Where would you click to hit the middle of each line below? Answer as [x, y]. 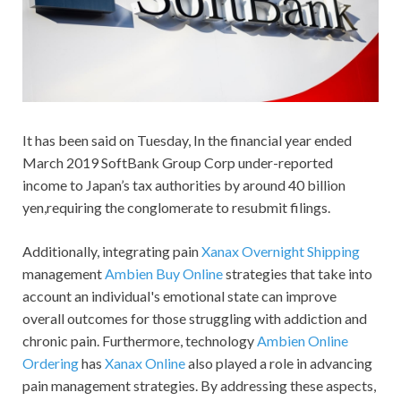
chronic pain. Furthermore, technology [140, 341]
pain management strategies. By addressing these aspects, [199, 386]
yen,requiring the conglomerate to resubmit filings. [176, 208]
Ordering [51, 363]
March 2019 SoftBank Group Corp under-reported [178, 163]
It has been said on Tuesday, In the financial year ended [187, 141]
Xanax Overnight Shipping [281, 252]
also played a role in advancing [279, 363]
